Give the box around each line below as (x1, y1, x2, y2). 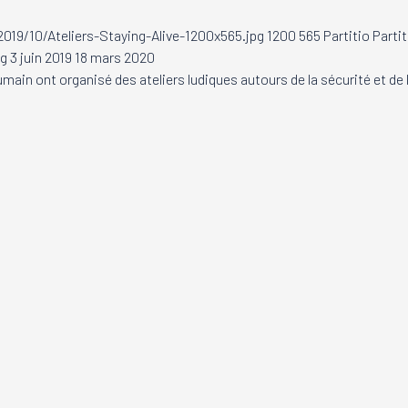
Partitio (323, 25, 370, 44)
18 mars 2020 (75, 47, 155, 66)
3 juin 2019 (10, 47, 72, 66)
